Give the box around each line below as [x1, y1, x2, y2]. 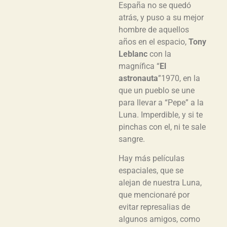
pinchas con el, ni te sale [119, 122, 206, 132]
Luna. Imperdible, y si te [119, 109, 203, 120]
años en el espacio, [119, 36, 188, 47]
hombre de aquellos [119, 24, 189, 34]
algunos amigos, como [119, 214, 200, 224]
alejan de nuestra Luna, [119, 178, 202, 188]
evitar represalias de [119, 202, 190, 212]
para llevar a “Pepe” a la [119, 97, 204, 107]
